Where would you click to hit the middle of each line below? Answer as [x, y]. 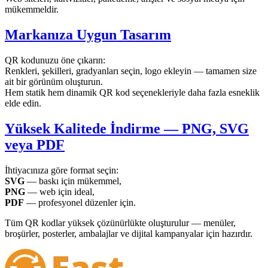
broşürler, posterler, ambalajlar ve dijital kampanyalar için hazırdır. [129, 234]
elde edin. [23, 103]
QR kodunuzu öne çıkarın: [55, 60]
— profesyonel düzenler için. [80, 203]
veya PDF [35, 145]
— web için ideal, [60, 192]
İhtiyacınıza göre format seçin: [62, 170]
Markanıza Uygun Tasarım [88, 35]
